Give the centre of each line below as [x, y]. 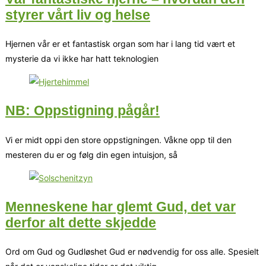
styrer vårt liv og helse [78, 15]
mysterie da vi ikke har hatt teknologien [82, 59]
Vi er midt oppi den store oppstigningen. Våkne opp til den [118, 140]
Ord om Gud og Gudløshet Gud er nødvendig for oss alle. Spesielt [132, 252]
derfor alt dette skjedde [81, 222]
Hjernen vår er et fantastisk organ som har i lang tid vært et [120, 44]
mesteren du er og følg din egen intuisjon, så [91, 154]
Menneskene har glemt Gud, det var [121, 206]
